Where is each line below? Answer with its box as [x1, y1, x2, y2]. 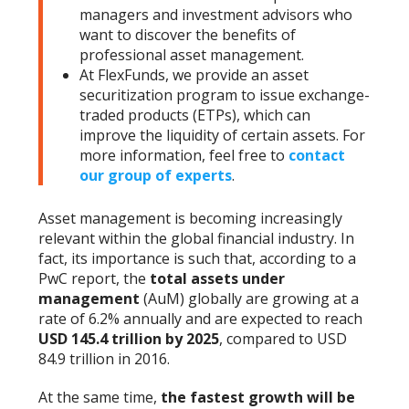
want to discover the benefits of [79, 25, 297, 46]
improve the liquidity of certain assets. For [79, 125, 366, 146]
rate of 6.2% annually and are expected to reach [38, 309, 363, 330]
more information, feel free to [79, 145, 289, 166]
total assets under [150, 268, 286, 289]
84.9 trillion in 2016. [38, 349, 171, 370]
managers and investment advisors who [79, 5, 353, 26]
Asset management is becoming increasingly [38, 208, 343, 229]
